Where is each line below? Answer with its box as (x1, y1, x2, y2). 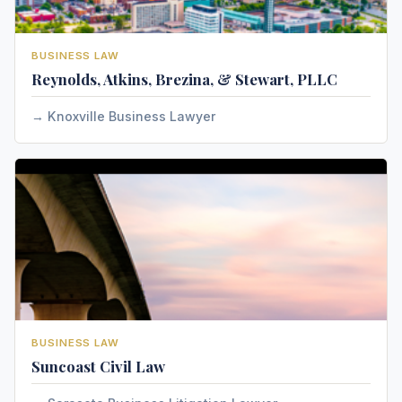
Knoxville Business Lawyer (48, 109, 215, 124)
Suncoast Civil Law (31, 356, 165, 376)
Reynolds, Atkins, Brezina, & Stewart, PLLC (31, 69, 337, 89)
